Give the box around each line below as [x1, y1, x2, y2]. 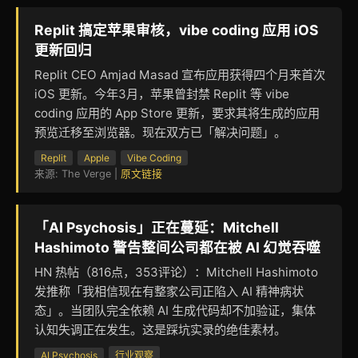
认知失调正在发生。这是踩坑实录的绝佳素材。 [34, 321, 286, 337]
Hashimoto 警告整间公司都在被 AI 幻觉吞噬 [34, 238, 320, 256]
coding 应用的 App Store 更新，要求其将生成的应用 [34, 105, 320, 121]
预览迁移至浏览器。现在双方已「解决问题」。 [34, 124, 286, 140]
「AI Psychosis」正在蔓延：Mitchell [34, 218, 279, 236]
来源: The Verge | [34, 167, 121, 180]
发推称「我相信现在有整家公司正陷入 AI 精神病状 [34, 283, 304, 299]
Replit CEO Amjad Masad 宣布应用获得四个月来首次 [34, 66, 325, 82]
